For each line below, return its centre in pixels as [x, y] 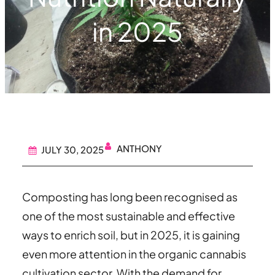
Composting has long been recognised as [130, 196]
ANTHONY [139, 149]
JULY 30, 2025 [72, 149]
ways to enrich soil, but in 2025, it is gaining [131, 234]
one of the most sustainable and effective [129, 215]
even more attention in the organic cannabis [134, 254]
